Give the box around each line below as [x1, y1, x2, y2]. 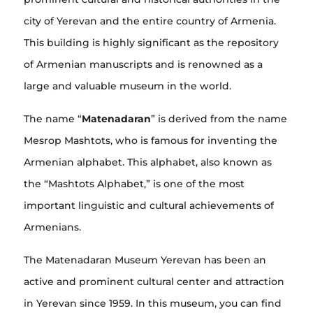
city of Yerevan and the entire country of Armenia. [24, 14, 276, 27]
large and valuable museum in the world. [24, 79, 231, 92]
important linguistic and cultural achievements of [24, 198, 274, 212]
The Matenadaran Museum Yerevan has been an [24, 253, 266, 266]
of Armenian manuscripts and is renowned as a [24, 57, 263, 71]
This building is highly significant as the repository [24, 36, 279, 49]
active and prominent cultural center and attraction [24, 275, 284, 288]
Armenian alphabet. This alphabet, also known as [24, 155, 272, 168]
